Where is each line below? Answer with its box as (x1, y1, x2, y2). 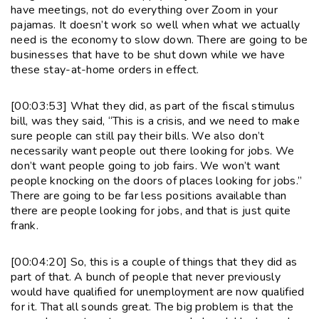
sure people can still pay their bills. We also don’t (11, 127, 265, 144)
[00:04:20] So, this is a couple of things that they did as (11, 253, 298, 270)
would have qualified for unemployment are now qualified (11, 283, 305, 300)
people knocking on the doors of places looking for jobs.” (11, 172, 303, 189)
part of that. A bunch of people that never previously (11, 268, 281, 285)
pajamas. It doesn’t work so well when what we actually (11, 16, 300, 33)
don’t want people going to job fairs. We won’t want (11, 157, 281, 174)
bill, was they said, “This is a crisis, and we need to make (11, 113, 300, 129)
